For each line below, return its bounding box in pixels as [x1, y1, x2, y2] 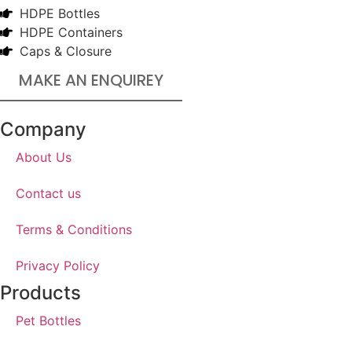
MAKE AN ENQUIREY [19, 68, 163, 91]
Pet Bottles [16, 312, 81, 328]
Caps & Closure [20, 42, 112, 59]
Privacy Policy [16, 257, 100, 273]
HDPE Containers [20, 24, 123, 40]
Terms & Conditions [16, 221, 132, 237]
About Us [16, 148, 71, 165]
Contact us [16, 185, 81, 201]
